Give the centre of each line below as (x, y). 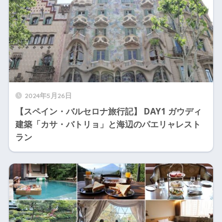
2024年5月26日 (48, 96)
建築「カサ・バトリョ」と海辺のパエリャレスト (108, 124)
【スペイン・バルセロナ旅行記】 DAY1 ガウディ (108, 111)
